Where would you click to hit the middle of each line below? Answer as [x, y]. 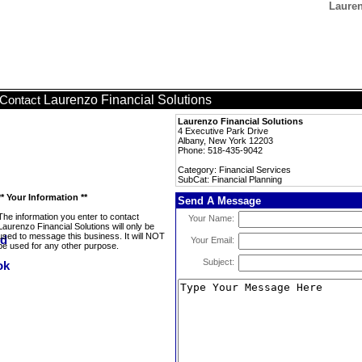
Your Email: [213, 240]
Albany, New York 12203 [225, 141]
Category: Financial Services [234, 170]
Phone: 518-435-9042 [220, 150]
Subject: [219, 262]
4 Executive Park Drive [223, 131]
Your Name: [211, 218]
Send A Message [219, 201]
